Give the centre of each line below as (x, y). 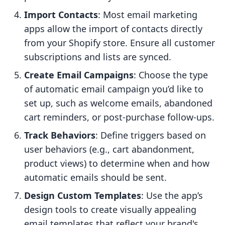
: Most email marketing (148, 15)
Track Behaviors (60, 135)
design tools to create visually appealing (110, 210)
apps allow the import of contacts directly (113, 29)
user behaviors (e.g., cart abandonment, (109, 149)
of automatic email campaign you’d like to (114, 89)
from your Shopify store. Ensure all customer (120, 43)
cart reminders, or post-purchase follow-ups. (119, 117)
